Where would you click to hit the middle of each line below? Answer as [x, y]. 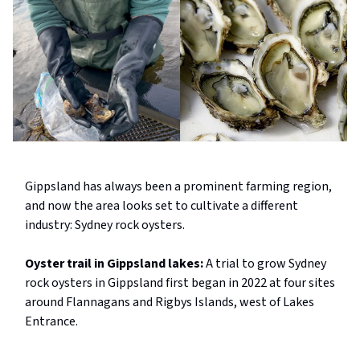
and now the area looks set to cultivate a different [162, 206]
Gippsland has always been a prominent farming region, [178, 187]
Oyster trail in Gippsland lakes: [115, 264]
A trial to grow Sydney [266, 264]
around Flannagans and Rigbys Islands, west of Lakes [170, 303]
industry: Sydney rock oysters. [105, 225]
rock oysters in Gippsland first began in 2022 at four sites [180, 283]
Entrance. [51, 322]
